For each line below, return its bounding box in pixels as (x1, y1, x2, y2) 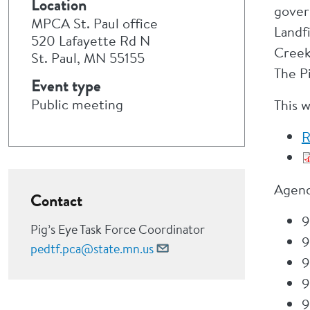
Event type (31, 74, 101, 98)
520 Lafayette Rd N (31, 31, 150, 50)
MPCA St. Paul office (31, 14, 158, 33)
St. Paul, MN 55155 (31, 48, 145, 67)
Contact (30, 189, 82, 212)
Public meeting (31, 95, 123, 113)
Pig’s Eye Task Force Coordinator (30, 221, 205, 238)
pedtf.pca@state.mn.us (30, 240, 154, 257)
